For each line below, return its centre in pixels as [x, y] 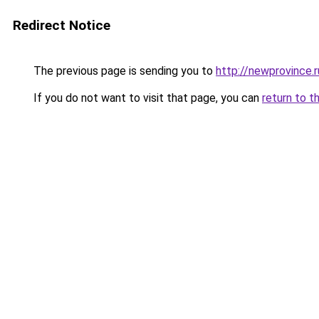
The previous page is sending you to [123, 71]
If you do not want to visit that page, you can [146, 98]
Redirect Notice [62, 25]
